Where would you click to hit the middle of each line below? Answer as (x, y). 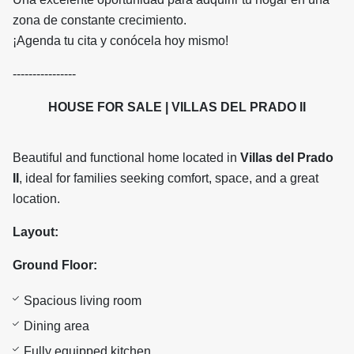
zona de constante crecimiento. (100, 21)
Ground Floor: (55, 265)
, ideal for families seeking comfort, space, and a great (169, 179)
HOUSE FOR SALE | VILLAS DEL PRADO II (177, 107)
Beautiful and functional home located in (126, 158)
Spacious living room (83, 301)
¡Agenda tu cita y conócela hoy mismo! (121, 41)
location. (36, 199)
